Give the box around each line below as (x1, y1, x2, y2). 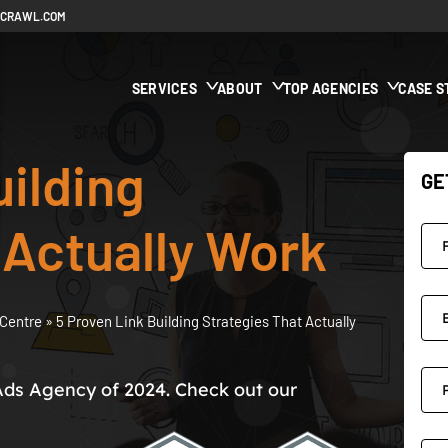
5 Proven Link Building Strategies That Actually (56, 312, 356, 330)
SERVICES (131, 80, 198, 97)
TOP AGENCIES (282, 80, 379, 97)
